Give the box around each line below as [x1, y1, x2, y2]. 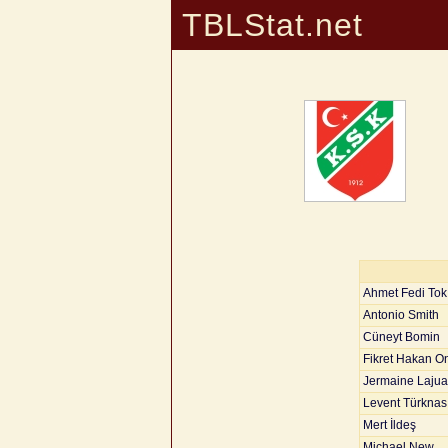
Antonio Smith [363, 308, 439, 322]
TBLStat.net [182, 7, 363, 43]
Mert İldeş [363, 418, 416, 432]
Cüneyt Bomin [363, 330, 440, 344]
